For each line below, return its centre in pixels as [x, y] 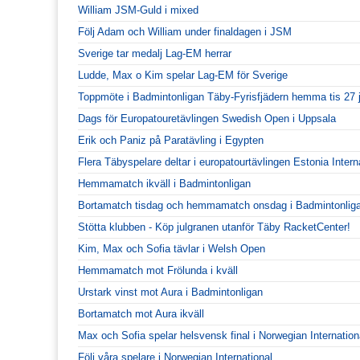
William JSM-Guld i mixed [138, 10]
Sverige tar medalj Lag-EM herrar [155, 53]
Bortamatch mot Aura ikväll [141, 313]
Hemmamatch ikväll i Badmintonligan [164, 183]
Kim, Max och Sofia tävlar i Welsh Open [172, 248]
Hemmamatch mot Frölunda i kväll [158, 270]
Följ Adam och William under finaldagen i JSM [185, 31]
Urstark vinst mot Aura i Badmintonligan [170, 292]
